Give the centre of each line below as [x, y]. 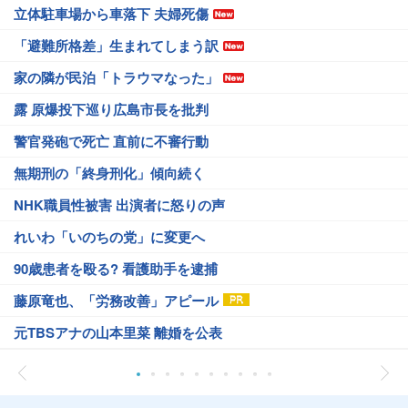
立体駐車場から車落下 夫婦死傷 [111, 14]
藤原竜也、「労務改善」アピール [116, 301]
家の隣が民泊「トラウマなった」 [116, 77]
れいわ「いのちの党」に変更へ [109, 237]
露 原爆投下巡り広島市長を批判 [111, 109]
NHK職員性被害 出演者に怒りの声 [119, 205]
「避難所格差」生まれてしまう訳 [116, 46]
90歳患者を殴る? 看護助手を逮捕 [116, 269]
